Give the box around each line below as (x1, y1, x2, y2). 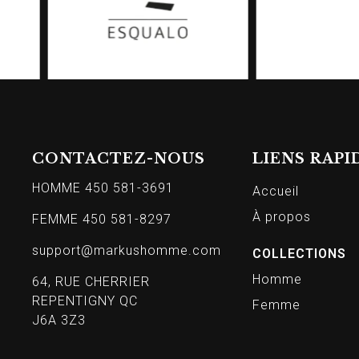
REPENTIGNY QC (32, 293, 138, 309)
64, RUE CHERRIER (32, 274, 150, 290)
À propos (252, 209, 312, 225)
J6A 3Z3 (32, 313, 86, 329)
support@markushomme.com (32, 243, 221, 259)
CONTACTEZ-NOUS (32, 150, 205, 168)
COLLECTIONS (252, 246, 347, 262)
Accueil (252, 184, 300, 200)
